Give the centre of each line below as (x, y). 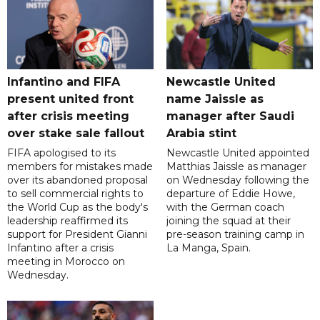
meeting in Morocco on (66, 261)
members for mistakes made (80, 166)
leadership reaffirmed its (67, 220)
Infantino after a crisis (60, 247)
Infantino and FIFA (64, 81)
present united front (70, 99)
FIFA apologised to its (61, 152)
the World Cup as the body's (77, 207)
